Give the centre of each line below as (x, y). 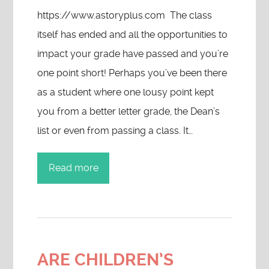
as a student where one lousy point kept (126, 92)
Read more (73, 168)
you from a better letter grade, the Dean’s (129, 111)
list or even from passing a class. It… (115, 131)
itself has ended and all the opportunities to (133, 35)
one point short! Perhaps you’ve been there (132, 73)
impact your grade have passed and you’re (133, 54)
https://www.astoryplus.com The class (125, 15)
